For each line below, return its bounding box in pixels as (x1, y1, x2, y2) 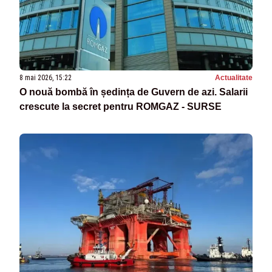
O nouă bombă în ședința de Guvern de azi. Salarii (19, 87, 248, 98)
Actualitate (215, 73, 253, 83)
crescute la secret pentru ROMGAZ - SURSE (19, 101, 222, 112)
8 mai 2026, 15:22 (19, 73, 72, 83)
